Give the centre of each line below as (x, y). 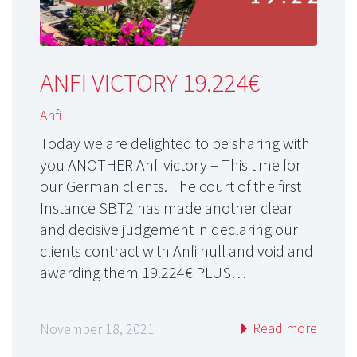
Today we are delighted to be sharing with (175, 143)
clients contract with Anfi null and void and (177, 251)
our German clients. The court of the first (171, 186)
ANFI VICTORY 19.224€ (150, 83)
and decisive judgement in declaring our (169, 229)
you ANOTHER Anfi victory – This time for (171, 165)
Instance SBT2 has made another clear (167, 208)
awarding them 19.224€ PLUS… (143, 273)
